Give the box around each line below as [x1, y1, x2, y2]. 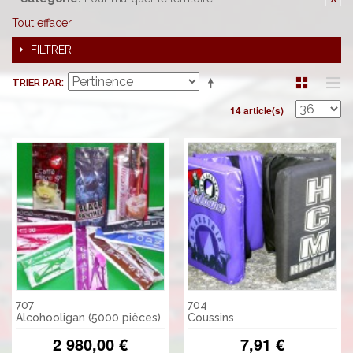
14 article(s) [230, 103, 284, 117]
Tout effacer [12, 17, 72, 29]
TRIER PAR [12, 76, 61, 88]
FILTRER [31, 43, 72, 56]
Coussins [188, 311, 235, 325]
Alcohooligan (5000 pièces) [16, 311, 161, 325]
